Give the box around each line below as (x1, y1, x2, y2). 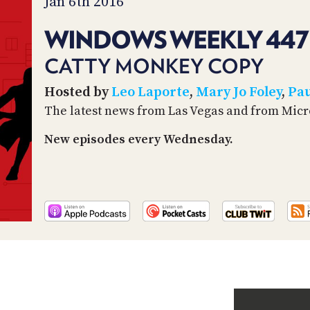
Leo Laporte (111, 83, 190, 101)
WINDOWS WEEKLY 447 (44, 24, 308, 54)
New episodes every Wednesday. (44, 131, 233, 147)
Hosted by (44, 83, 111, 101)
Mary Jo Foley (196, 83, 282, 101)
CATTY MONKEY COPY (44, 54, 264, 78)
